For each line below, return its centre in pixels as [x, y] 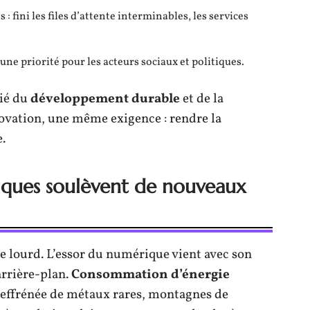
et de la [202, 99]
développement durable [105, 99]
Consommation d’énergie [151, 274]
